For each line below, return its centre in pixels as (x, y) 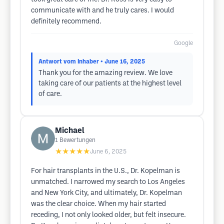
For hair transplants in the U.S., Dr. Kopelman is (105, 171)
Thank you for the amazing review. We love (105, 73)
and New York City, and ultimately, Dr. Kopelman (106, 193)
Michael (70, 131)
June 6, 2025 (108, 152)
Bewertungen (77, 140)
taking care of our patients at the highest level (110, 84)
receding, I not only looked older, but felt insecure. (108, 215)
